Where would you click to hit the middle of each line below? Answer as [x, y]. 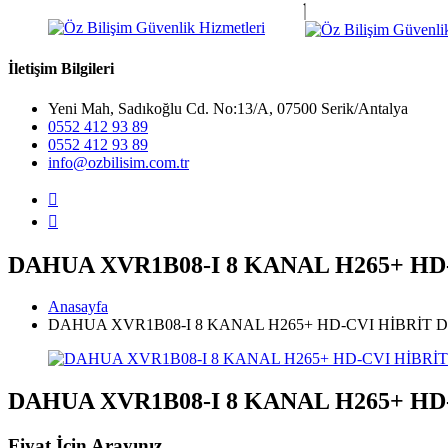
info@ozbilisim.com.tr [118, 162]
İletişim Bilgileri [61, 69]
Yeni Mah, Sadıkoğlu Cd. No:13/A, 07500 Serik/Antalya [228, 108]
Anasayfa [78, 307]
